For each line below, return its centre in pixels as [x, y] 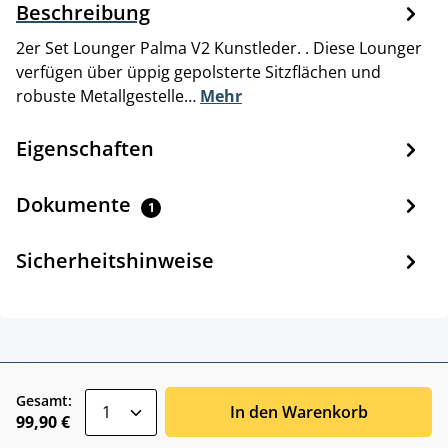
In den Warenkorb [298, 412]
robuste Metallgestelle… [108, 96]
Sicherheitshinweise [115, 261]
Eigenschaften [85, 149]
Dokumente [76, 205]
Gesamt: [44, 400]
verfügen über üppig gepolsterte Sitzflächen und [198, 72]
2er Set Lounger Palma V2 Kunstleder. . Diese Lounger [219, 48]
